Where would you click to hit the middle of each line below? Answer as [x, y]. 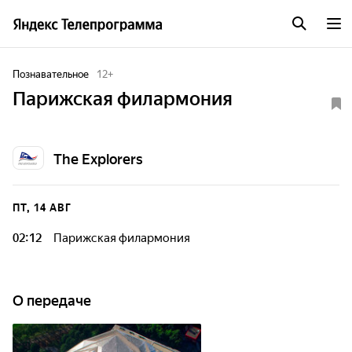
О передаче [52, 301]
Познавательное [51, 74]
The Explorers [98, 159]
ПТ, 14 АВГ [42, 208]
